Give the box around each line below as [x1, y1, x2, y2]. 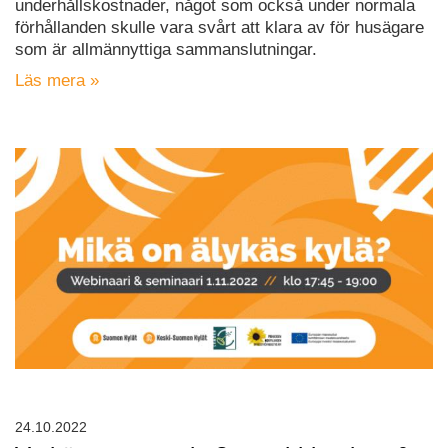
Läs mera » [15, 70, 99, 90]
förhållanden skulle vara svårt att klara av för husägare [15, 17, 424, 37]
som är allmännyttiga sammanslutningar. [15, 39, 317, 59]
